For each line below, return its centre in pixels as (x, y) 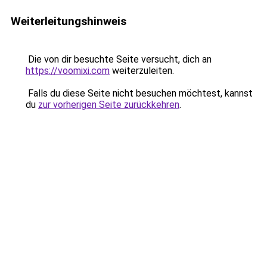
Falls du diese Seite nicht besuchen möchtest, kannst (139, 93)
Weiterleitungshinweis (69, 21)
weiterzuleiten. (142, 71)
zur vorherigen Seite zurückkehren (109, 105)
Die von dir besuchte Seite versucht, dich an (119, 59)
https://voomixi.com (68, 71)
